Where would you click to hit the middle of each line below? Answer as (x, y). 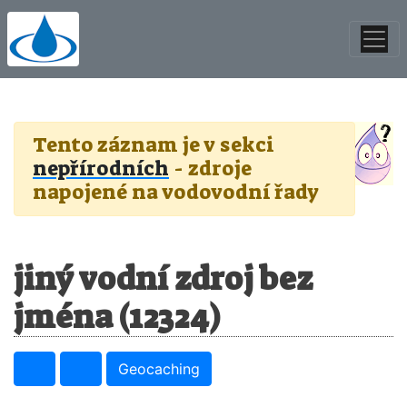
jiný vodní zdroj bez (163, 279)
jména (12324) (117, 317)
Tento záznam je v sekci (154, 145)
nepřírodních (101, 169)
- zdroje (210, 169)
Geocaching (159, 369)
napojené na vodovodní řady (176, 192)
